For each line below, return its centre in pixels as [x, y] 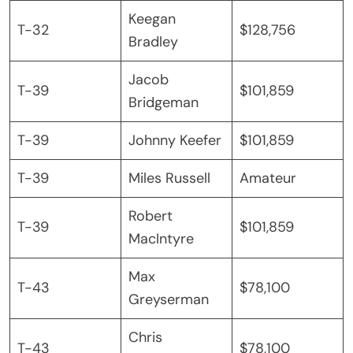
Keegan [152, 19]
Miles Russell [169, 178]
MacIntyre [161, 238]
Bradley [153, 41]
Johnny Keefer [175, 140]
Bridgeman [163, 102]
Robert [150, 216]
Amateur [268, 178]
